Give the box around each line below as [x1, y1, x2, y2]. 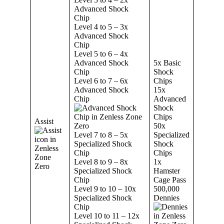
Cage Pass [153, 175, 186, 184]
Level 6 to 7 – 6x [74, 76, 128, 85]
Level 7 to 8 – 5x [74, 130, 128, 139]
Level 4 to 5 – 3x [74, 22, 128, 31]
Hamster [153, 166, 180, 175]
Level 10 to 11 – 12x [74, 211, 139, 220]
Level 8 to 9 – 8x [74, 157, 128, 166]
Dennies [153, 193, 179, 202]
